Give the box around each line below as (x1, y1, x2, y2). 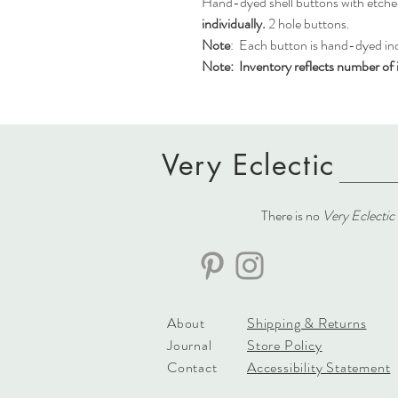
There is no (261, 205, 322, 226)
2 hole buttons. (266, 13, 350, 34)
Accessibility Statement (247, 357, 391, 378)
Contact (167, 357, 218, 378)
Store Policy (247, 335, 322, 355)
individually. (202, 13, 266, 34)
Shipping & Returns (247, 313, 367, 333)
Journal (167, 335, 212, 355)
